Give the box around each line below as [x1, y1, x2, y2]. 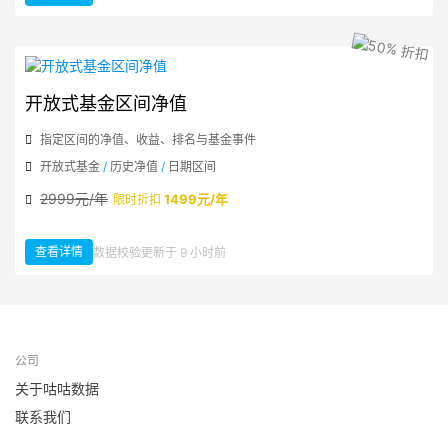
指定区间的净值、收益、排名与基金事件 [40, 132, 256, 147]
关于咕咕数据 [15, 380, 99, 397]
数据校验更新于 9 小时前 [93, 244, 226, 260]
